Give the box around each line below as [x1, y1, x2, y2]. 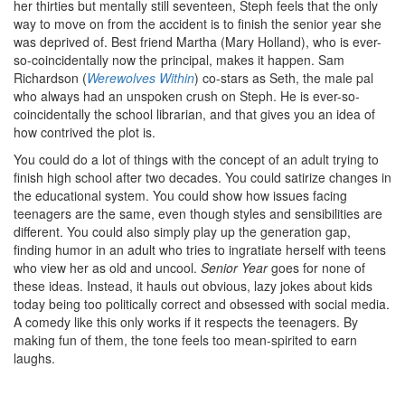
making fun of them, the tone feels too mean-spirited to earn [14, 331, 357, 349]
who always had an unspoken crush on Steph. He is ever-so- [14, 87, 360, 105]
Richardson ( [14, 69, 87, 87]
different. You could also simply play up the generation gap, [14, 222, 351, 240]
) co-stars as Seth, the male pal [194, 69, 373, 87]
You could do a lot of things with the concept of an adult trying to [14, 150, 379, 168]
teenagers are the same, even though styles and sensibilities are [14, 204, 382, 222]
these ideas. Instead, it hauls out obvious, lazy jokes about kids [14, 277, 372, 295]
